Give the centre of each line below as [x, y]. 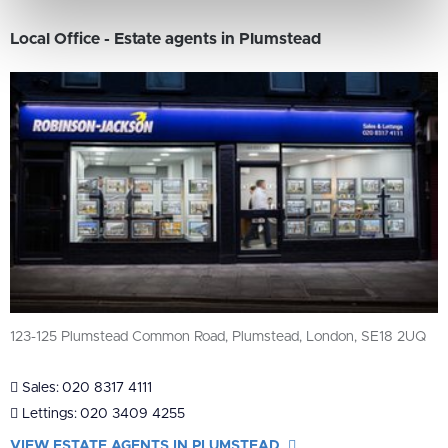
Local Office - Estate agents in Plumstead [165, 39]
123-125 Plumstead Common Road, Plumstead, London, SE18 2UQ [218, 337]
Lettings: [47, 414]
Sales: [38, 388]
